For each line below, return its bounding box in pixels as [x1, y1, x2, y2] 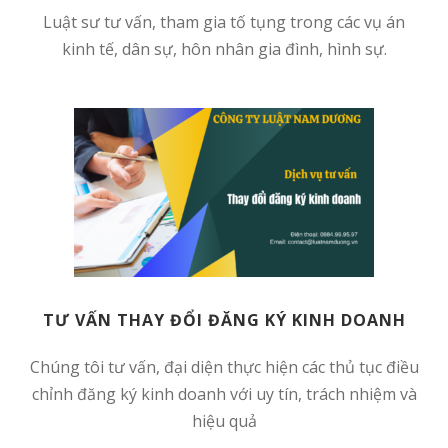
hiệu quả [191, 410, 257, 433]
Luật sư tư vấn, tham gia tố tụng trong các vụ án [43, 11, 405, 34]
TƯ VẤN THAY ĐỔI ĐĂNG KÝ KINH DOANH [42, 309, 406, 332]
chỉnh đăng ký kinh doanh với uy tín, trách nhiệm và [31, 383, 417, 406]
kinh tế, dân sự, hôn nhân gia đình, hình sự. [61, 38, 387, 61]
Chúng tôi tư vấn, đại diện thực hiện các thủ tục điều [29, 356, 419, 379]
